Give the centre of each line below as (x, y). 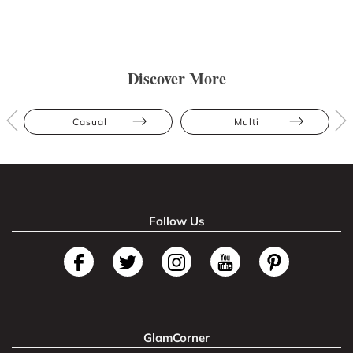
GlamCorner (176, 337)
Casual (89, 121)
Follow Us (176, 221)
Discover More (176, 78)
